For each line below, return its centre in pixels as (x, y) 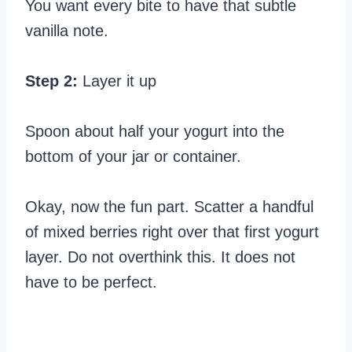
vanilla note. (67, 30)
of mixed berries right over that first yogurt (172, 231)
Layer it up (119, 81)
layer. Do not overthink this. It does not (160, 257)
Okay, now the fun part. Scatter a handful (169, 206)
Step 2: (54, 81)
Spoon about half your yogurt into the (155, 131)
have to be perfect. (91, 282)
